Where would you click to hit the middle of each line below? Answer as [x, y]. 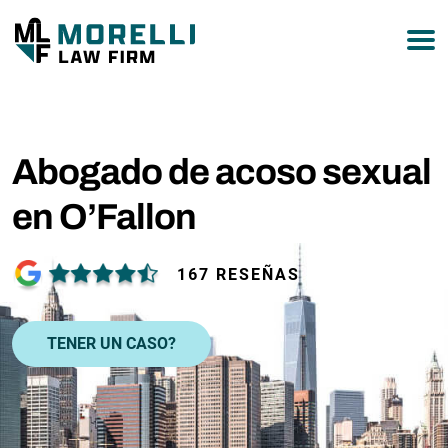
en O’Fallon [104, 217]
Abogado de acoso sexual [221, 172]
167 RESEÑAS [238, 274]
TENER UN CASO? [111, 343]
